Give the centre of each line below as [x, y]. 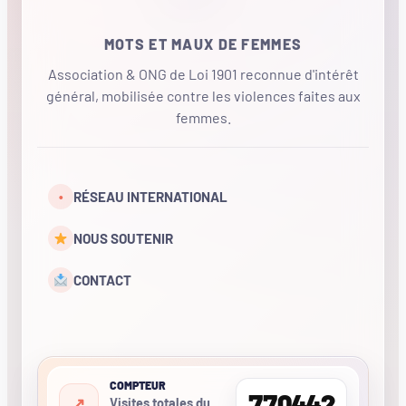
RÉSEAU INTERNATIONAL [150, 197]
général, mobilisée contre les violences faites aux [203, 95]
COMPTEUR [137, 385]
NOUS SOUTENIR [123, 239]
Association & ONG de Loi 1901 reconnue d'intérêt [203, 73]
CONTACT [102, 280]
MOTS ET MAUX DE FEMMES [203, 44]
